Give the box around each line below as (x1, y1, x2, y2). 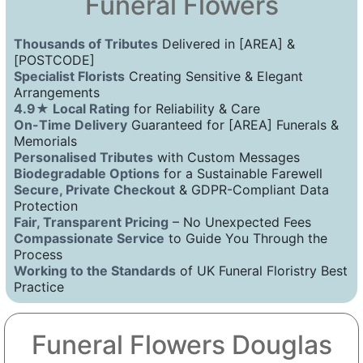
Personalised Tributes (14, 148, 153, 165)
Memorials (14, 132, 77, 149)
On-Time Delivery (14, 116, 127, 133)
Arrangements (14, 83, 100, 100)
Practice (14, 278, 64, 295)
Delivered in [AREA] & (158, 35, 295, 52)
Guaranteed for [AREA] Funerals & (127, 116, 339, 133)
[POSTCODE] (14, 51, 95, 68)
